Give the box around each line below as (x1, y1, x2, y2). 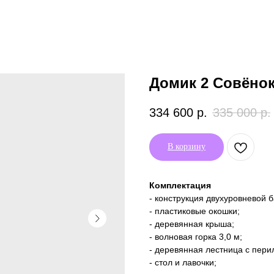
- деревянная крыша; (149, 219, 234, 229)
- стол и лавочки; (149, 257, 217, 268)
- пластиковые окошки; (149, 206, 240, 217)
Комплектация (149, 180, 211, 191)
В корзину (168, 142, 206, 152)
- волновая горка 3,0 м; (149, 232, 242, 242)
